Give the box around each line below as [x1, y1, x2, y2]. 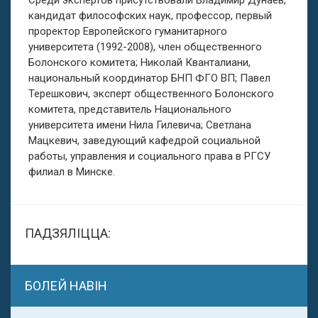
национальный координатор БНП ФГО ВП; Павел [28, 72, 270, 84]
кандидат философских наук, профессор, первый [28, 9, 272, 22]
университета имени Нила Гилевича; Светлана [28, 119, 251, 131]
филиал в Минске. [28, 165, 115, 178]
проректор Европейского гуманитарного [28, 25, 227, 38]
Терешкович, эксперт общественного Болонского [28, 87, 274, 100]
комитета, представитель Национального [28, 103, 231, 116]
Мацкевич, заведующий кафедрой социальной [28, 134, 261, 147]
